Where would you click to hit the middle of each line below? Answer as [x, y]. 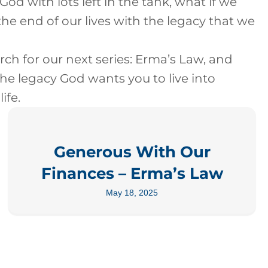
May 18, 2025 [132, 193]
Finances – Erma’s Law [132, 173]
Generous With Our [132, 152]
